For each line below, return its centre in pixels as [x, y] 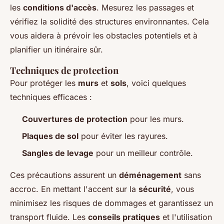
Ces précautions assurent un [64, 175]
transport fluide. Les [49, 217]
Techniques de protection [64, 70]
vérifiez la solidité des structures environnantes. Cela [109, 21]
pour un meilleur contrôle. [143, 153]
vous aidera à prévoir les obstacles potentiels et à [104, 35]
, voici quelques [156, 83]
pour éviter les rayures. [123, 136]
